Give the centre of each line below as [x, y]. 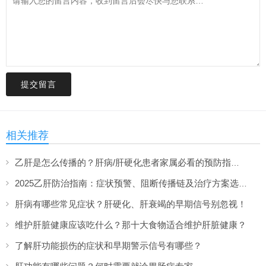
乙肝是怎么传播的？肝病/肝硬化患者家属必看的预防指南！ [235, 162]
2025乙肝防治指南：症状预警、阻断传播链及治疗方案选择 [243, 183]
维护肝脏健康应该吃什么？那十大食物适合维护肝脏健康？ [131, 224]
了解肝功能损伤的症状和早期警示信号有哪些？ [108, 245]
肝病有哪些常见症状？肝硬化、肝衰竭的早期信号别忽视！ [131, 204]
